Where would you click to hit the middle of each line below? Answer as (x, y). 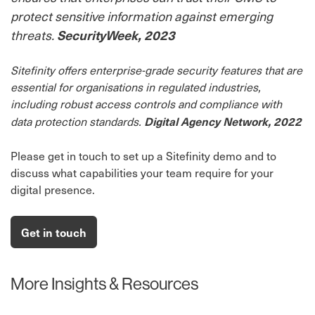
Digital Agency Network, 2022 (223, 121)
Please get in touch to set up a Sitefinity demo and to (143, 156)
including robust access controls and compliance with (146, 104)
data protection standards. (77, 121)
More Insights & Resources (104, 284)
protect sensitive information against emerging (142, 16)
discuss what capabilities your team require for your (142, 173)
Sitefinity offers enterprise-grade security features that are (156, 70)
